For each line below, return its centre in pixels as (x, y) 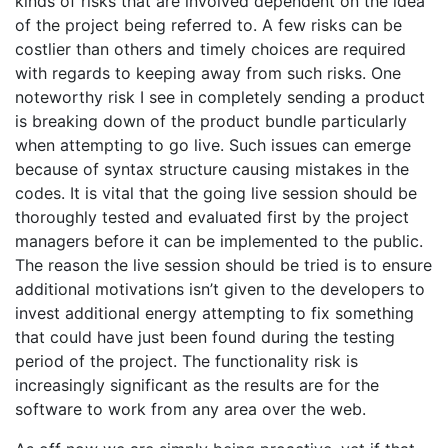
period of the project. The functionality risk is (186, 361)
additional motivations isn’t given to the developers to (220, 289)
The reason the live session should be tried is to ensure (223, 265)
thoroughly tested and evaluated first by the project (212, 217)
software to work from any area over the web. (190, 409)
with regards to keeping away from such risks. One (208, 73)
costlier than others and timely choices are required (210, 49)
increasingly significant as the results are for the (197, 385)
